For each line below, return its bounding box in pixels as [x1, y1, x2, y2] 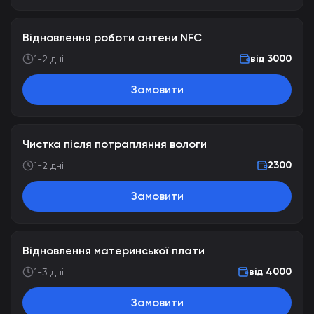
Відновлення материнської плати [22, 244, 205, 257]
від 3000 [250, 53, 292, 64]
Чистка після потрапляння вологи [22, 137, 207, 151]
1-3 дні [34, 266, 64, 278]
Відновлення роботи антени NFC [22, 31, 202, 44]
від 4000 [249, 266, 292, 278]
